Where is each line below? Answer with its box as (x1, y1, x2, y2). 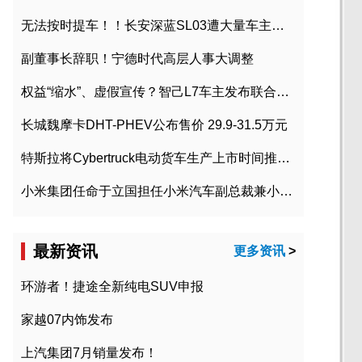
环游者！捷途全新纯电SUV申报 (21, 280, 204, 294)
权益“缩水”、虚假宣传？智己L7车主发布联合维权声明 (276, 85, 289, 99)
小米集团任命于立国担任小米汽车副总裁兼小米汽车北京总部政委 (280, 184, 293, 199)
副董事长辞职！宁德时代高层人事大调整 (21, 52, 254, 66)
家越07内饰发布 (21, 313, 113, 327)
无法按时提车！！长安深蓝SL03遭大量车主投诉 (271, 19, 284, 33)
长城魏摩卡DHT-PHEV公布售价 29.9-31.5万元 (21, 118, 288, 133)
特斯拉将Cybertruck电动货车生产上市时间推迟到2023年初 (277, 151, 290, 166)
